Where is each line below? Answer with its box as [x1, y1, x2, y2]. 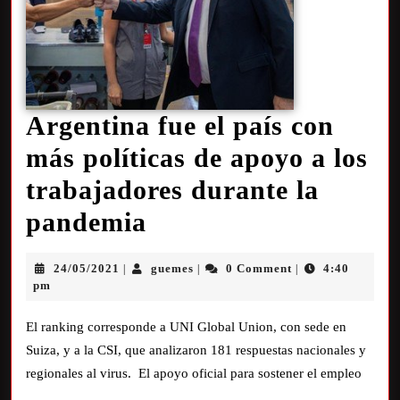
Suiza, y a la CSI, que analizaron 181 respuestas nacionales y [26, 343, 366, 357]
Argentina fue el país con [26, 111, 334, 140]
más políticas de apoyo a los [26, 143, 368, 172]
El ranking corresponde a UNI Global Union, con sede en [26, 320, 346, 334]
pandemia [26, 207, 146, 237]
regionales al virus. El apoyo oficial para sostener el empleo [26, 366, 362, 380]
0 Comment [225, 262, 292, 275]
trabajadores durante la [26, 175, 319, 204]
